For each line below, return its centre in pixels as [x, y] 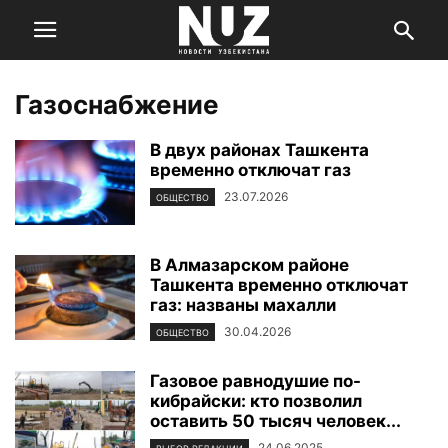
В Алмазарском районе [249, 265]
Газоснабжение [117, 104]
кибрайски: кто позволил [256, 401]
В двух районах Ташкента [259, 150]
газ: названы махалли [243, 305]
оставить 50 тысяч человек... [275, 421]
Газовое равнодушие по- [255, 381]
